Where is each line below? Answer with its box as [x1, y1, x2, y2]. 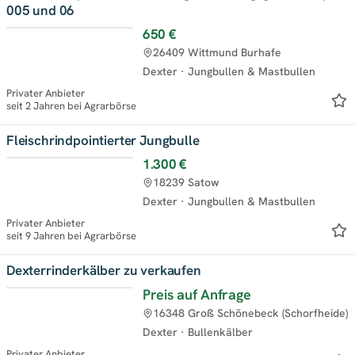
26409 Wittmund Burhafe [153, 44, 281, 59]
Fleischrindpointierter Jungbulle [6, 131, 200, 149]
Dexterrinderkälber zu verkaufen [6, 261, 201, 279]
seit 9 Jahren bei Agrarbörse [6, 228, 136, 242]
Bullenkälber [188, 324, 253, 339]
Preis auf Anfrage [143, 284, 251, 303]
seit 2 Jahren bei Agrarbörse [6, 98, 136, 113]
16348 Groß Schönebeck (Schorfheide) [153, 305, 348, 320]
